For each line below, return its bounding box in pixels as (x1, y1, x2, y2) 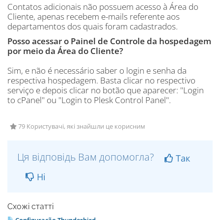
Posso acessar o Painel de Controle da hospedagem (7, 35, 211, 47)
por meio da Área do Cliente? (7, 45, 123, 56)
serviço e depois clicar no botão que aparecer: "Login (7, 84, 204, 96)
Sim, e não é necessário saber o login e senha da (7, 65, 187, 76)
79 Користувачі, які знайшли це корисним (17, 122, 145, 131)
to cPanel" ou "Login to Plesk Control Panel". (7, 94, 171, 106)
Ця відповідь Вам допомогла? (17, 150, 156, 164)
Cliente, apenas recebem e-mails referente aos (7, 11, 180, 22)
